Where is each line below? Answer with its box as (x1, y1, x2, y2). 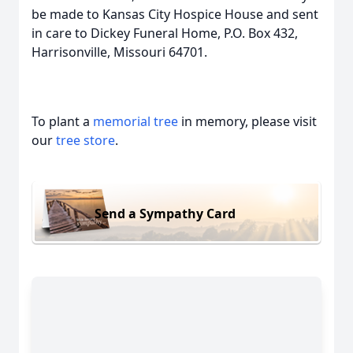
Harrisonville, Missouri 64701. (32, 43, 207, 61)
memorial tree (93, 113, 178, 130)
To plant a (32, 113, 93, 130)
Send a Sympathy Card (95, 204, 236, 222)
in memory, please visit (178, 113, 317, 130)
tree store (56, 132, 115, 149)
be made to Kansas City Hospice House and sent (32, 6, 318, 23)
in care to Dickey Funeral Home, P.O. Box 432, (32, 24, 298, 42)
